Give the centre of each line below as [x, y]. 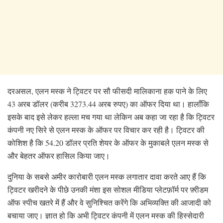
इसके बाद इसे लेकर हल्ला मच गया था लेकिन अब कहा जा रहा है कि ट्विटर [111, 116]
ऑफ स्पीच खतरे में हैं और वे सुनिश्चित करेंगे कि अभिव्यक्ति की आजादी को [109, 202]
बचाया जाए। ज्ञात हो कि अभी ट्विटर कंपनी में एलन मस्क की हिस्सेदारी [106, 215]
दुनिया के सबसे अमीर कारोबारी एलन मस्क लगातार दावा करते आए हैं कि [107, 176]
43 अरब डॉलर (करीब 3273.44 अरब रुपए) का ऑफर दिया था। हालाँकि [108, 104]
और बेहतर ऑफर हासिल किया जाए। [59, 155]
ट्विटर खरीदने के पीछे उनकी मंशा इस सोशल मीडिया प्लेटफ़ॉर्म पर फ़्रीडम [108, 189]
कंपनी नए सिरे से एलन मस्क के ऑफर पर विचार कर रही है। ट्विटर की [106, 129]
